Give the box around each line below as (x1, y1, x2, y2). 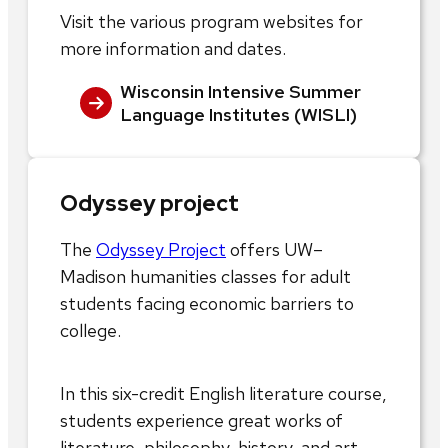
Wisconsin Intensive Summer (120, 79, 361, 103)
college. (60, 318, 129, 342)
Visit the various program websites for (60, 9, 363, 33)
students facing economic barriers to (60, 291, 354, 315)
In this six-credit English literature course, (60, 381, 387, 405)
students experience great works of (60, 408, 343, 432)
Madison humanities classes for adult (60, 264, 351, 288)
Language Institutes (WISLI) (120, 102, 357, 126)
